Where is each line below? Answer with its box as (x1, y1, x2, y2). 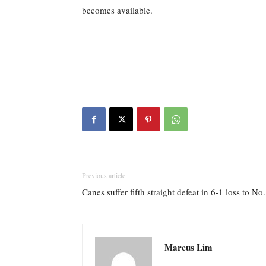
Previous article (82, 170, 125, 180)
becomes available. (82, 4, 153, 17)
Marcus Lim (164, 240, 213, 254)
